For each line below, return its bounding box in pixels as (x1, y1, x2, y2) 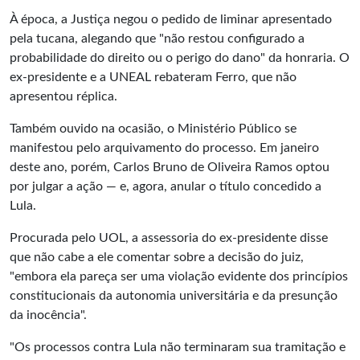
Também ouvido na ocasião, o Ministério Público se (10, 122, 297, 135)
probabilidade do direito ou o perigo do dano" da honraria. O (10, 51, 350, 64)
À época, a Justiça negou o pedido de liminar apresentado (10, 13, 332, 26)
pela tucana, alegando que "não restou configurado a (10, 32, 305, 45)
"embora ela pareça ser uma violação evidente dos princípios (10, 270, 348, 283)
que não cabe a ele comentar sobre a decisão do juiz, (10, 251, 304, 264)
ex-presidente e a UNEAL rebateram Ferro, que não (10, 71, 297, 84)
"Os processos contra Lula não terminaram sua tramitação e (10, 341, 346, 354)
